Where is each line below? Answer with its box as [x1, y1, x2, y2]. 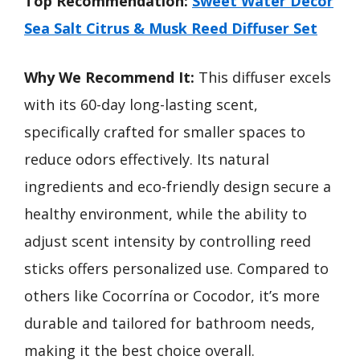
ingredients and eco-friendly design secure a [24, 177, 331, 196]
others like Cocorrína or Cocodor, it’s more [24, 286, 320, 305]
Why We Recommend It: [24, 67, 194, 87]
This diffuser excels [194, 67, 331, 87]
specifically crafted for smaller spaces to [24, 122, 305, 141]
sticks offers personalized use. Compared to [24, 259, 329, 278]
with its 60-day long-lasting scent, [24, 95, 258, 114]
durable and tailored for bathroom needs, [24, 313, 315, 333]
